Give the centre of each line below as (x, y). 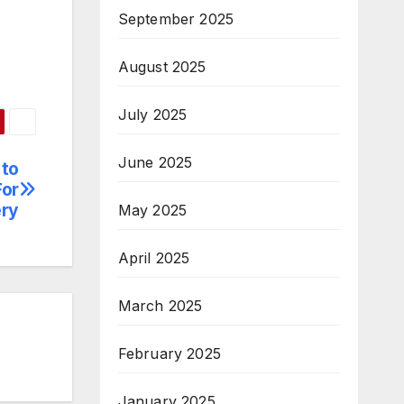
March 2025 (160, 305)
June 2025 (155, 162)
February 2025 (170, 353)
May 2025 (152, 210)
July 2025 (152, 114)
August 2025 (162, 66)
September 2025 (176, 18)
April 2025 (154, 257)
